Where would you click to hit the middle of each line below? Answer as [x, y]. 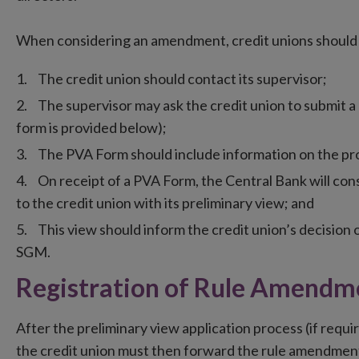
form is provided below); [91, 127]
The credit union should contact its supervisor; [182, 79]
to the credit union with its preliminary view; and [165, 203]
